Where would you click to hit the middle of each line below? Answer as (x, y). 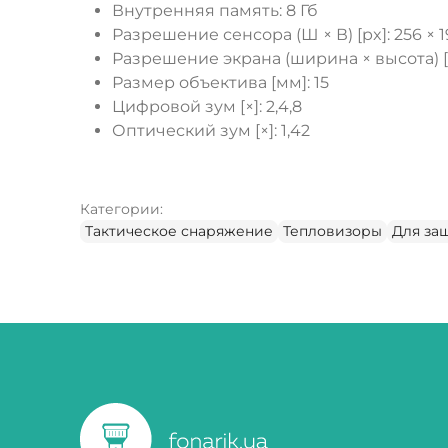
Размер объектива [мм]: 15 (220, 83)
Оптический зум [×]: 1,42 (211, 131)
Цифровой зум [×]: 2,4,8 (207, 107)
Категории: (121, 209)
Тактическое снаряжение (179, 231)
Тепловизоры (332, 231)
